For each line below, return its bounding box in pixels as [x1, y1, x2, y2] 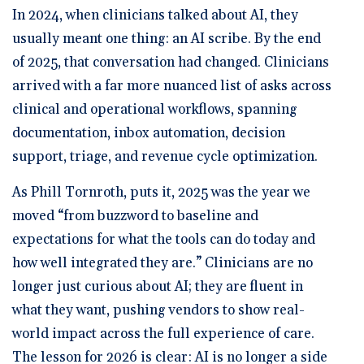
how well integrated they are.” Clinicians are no [12, 253, 313, 272]
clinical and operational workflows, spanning [12, 100, 297, 119]
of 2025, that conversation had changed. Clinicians [12, 53, 329, 71]
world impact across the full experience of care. [12, 324, 314, 343]
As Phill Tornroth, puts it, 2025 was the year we [12, 183, 310, 201]
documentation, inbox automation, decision [12, 123, 285, 142]
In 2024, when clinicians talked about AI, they [12, 6, 298, 24]
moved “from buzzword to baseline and [12, 206, 258, 225]
